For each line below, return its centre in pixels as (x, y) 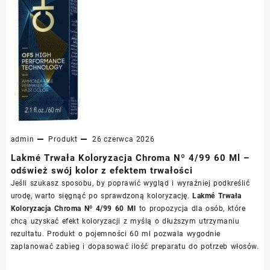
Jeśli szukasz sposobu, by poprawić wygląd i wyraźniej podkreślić (130, 183)
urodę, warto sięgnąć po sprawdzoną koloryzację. (102, 196)
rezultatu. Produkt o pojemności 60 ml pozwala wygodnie (115, 234)
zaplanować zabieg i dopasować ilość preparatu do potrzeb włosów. (135, 246)
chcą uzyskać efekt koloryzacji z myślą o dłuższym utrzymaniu (125, 221)
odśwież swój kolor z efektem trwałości (102, 170)
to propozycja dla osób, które (191, 208)
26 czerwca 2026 (123, 139)
